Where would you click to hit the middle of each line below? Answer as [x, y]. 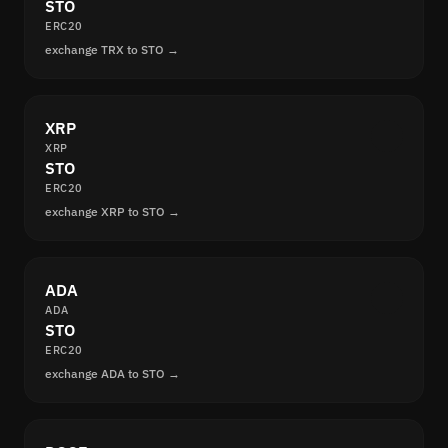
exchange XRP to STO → [112, 212]
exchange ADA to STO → [112, 374]
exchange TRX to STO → [112, 50]
